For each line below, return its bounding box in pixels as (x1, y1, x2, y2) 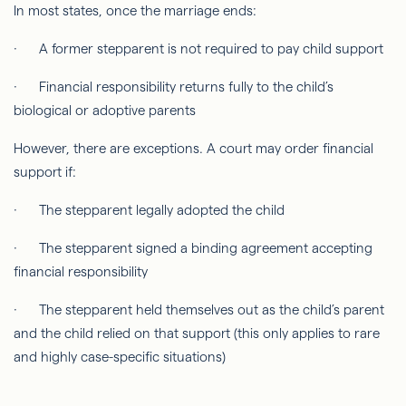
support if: (14, 163, 76, 179)
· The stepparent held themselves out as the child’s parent (14, 301, 384, 317)
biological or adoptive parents (14, 101, 196, 118)
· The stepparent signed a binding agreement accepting (14, 239, 372, 256)
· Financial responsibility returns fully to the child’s (14, 78, 333, 94)
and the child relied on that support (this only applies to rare (14, 324, 380, 341)
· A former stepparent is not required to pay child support (14, 40, 383, 56)
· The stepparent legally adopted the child (14, 201, 285, 217)
